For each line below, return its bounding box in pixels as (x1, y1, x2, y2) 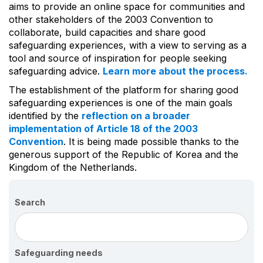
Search (15, 197, 45, 208)
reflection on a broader (82, 110, 190, 122)
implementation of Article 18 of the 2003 (9, 123, 198, 135)
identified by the (9, 110, 82, 122)
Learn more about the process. (103, 65, 248, 77)
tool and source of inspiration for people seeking (9, 52, 227, 65)
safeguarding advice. (9, 65, 103, 77)
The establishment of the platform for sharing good (9, 84, 238, 96)
